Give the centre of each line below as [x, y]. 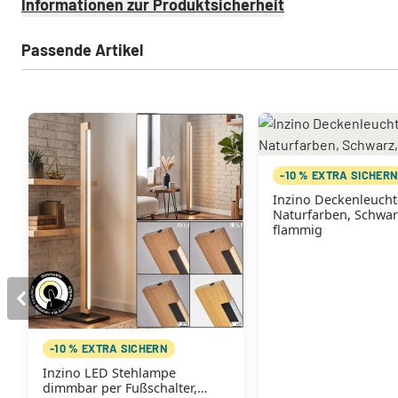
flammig [298, 230]
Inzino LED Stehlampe [109, 373]
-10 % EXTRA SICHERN [109, 349]
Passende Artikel [82, 50]
